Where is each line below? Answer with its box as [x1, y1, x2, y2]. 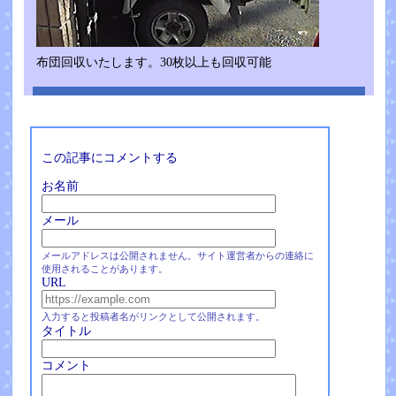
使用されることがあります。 [41, 263, 168, 274]
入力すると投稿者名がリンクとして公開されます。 [41, 310, 265, 322]
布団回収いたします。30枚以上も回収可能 [35, 55, 271, 69]
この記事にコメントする [41, 150, 178, 164]
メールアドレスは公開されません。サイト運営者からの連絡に [41, 249, 314, 261]
